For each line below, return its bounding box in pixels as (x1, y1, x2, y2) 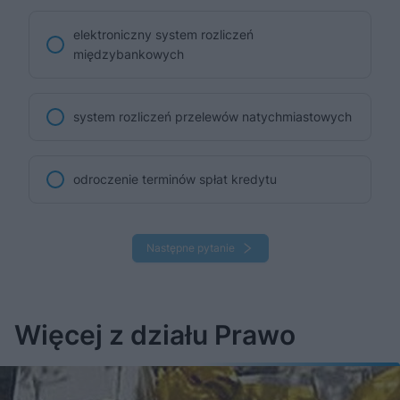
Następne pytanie (146, 240, 235, 254)
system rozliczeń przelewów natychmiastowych (73, 108, 352, 124)
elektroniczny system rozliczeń (73, 26, 254, 42)
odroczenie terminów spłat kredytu (73, 171, 277, 187)
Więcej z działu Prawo (14, 318, 296, 351)
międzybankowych (73, 46, 184, 62)
